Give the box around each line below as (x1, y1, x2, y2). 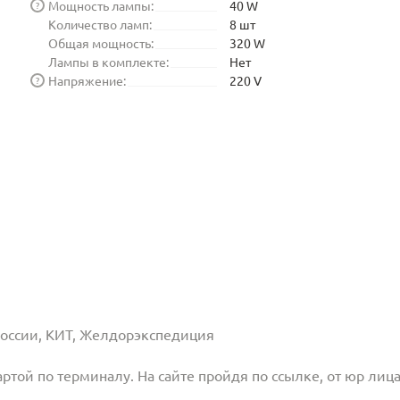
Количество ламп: (48, 15, 152, 32)
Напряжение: (48, 71, 126, 88)
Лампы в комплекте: (48, 53, 169, 70)
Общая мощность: (48, 34, 154, 51)
